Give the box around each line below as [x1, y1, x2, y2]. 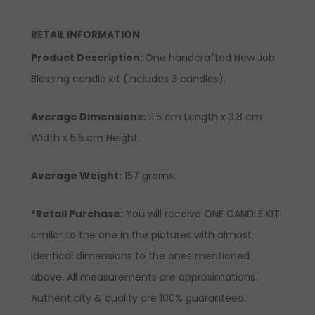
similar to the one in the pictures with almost [31, 227, 252, 242]
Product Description [31, 50, 140, 65]
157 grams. [122, 168, 176, 183]
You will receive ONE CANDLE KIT [123, 206, 280, 221]
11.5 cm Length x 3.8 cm [146, 109, 262, 124]
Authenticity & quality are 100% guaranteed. [31, 290, 246, 305]
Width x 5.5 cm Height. [31, 130, 140, 145]
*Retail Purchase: [31, 206, 123, 221]
